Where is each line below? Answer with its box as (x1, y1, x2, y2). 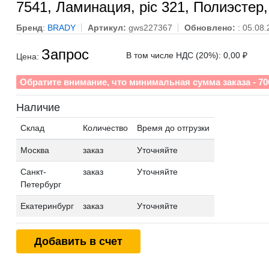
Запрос (41, 46, 89, 62)
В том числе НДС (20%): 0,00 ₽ (125, 50, 247, 60)
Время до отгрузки (137, 122, 210, 133)
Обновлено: (184, 22, 238, 32)
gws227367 (128, 22, 172, 32)
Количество (83, 122, 128, 133)
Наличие (16, 101, 60, 113)
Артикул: (87, 22, 126, 32)
